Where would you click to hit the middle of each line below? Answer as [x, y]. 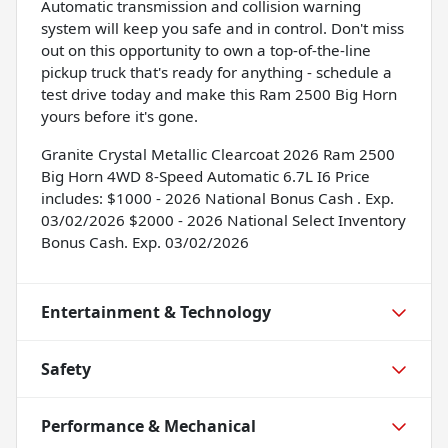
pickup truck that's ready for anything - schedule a [216, 71]
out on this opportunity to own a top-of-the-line [206, 49]
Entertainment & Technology [156, 311]
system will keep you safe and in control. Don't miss [222, 27]
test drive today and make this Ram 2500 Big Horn [219, 93]
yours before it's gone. [119, 115]
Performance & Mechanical [148, 425]
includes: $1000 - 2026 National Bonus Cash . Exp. [217, 197]
